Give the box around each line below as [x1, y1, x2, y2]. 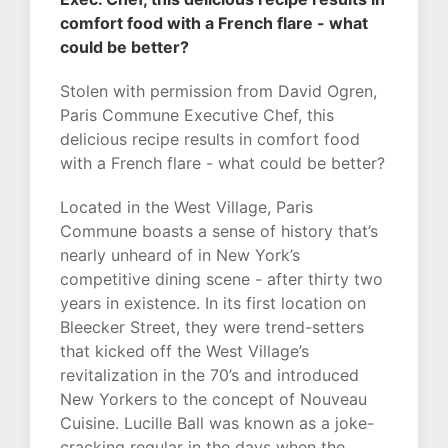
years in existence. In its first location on [60, 293, 366, 314]
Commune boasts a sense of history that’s [60, 221, 378, 242]
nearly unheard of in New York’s [60, 245, 300, 266]
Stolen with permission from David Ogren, [60, 81, 377, 102]
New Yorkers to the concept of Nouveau [60, 389, 367, 410]
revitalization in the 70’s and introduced [60, 365, 359, 386]
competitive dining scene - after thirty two [60, 269, 383, 290]
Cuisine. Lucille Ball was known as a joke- [60, 413, 374, 434]
